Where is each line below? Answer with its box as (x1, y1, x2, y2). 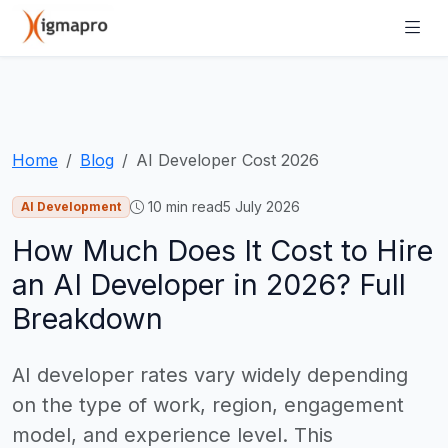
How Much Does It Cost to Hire (12, 233, 433, 269)
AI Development (20, 199, 121, 215)
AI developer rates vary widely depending (12, 363, 408, 388)
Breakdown (12, 301, 163, 337)
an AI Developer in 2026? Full (12, 267, 406, 303)
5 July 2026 (222, 198, 300, 215)
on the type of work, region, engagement (12, 393, 404, 418)
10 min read (147, 198, 223, 215)
